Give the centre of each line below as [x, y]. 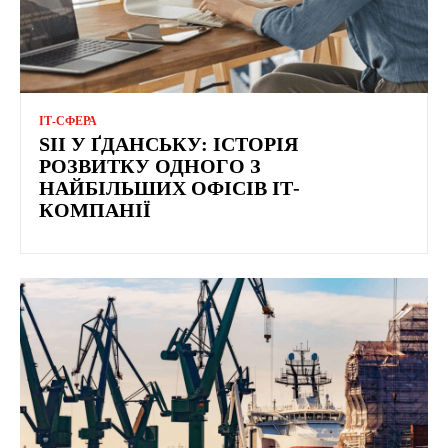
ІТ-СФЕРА [68, 121]
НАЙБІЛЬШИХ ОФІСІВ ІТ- [169, 188]
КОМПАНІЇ [95, 210]
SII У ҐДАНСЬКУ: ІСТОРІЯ [168, 144]
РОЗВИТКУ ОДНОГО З [150, 166]
